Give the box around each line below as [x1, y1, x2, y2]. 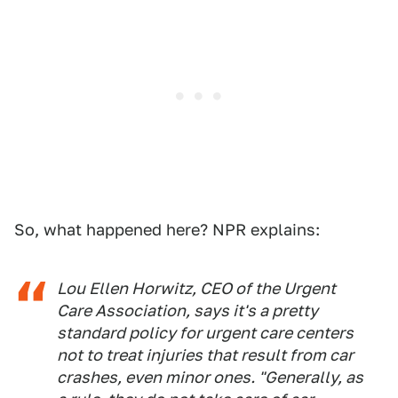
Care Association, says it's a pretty [57, 301, 318, 321]
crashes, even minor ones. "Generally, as [57, 368, 363, 387]
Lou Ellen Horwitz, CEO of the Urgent [57, 279, 336, 298]
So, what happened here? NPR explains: [14, 220, 320, 240]
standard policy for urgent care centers [57, 323, 354, 343]
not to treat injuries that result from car [57, 346, 354, 365]
